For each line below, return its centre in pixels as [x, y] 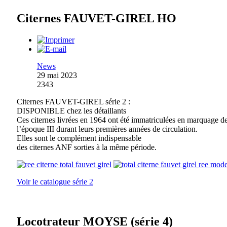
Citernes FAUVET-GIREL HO [96, 18]
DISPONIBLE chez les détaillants [71, 111]
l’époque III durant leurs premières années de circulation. [107, 129]
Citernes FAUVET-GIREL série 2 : [73, 102]
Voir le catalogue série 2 [55, 182]
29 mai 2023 [57, 75]
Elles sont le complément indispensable [79, 138]
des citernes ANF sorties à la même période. [86, 147]
